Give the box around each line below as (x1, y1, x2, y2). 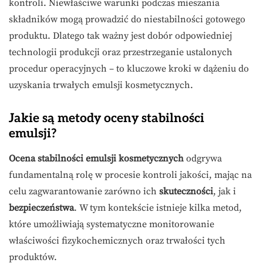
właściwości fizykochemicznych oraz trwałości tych (9, 235, 225, 247)
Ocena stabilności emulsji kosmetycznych (9, 153, 184, 165)
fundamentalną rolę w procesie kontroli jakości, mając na (9, 169, 252, 181)
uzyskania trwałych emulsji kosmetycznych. (9, 79, 193, 92)
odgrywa (184, 153, 222, 165)
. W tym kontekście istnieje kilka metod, (74, 202, 242, 214)
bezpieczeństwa (9, 202, 74, 214)
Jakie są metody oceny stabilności (9, 111, 204, 126)
